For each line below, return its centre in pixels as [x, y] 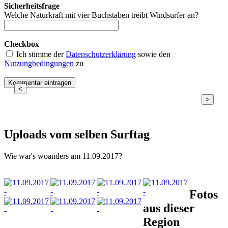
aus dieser [169, 208]
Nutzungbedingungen [39, 63]
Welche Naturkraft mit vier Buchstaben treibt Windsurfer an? [101, 15]
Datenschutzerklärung [101, 54]
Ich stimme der [40, 54]
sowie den [153, 54]
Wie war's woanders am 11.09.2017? [63, 156]
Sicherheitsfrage [32, 6]
